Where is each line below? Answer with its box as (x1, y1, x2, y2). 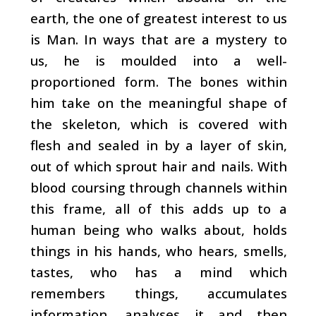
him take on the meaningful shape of (30, 93, 287, 111)
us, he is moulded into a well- (30, 51, 287, 69)
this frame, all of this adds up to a (30, 199, 287, 217)
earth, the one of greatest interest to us (30, 8, 287, 27)
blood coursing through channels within (30, 178, 287, 196)
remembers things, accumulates (30, 284, 287, 302)
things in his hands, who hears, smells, (30, 241, 287, 260)
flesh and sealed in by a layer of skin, (30, 135, 287, 154)
